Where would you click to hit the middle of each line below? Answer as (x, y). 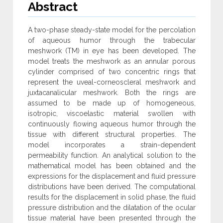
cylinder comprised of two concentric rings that (111, 72)
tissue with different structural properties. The (111, 135)
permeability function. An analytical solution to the (111, 156)
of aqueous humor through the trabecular (111, 41)
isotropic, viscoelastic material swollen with (111, 114)
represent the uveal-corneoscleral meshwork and (111, 82)
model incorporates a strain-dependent (111, 145)
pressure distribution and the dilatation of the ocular (111, 208)
